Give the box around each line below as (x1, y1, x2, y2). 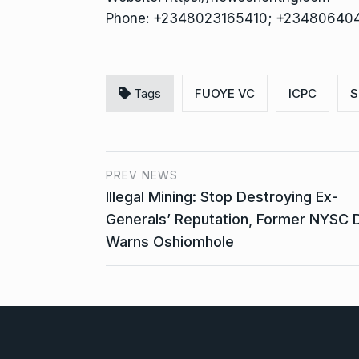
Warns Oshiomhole (106, 233, 234, 251)
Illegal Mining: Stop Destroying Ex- (106, 188, 338, 206)
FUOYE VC (195, 86, 255, 102)
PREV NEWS (106, 168, 178, 183)
